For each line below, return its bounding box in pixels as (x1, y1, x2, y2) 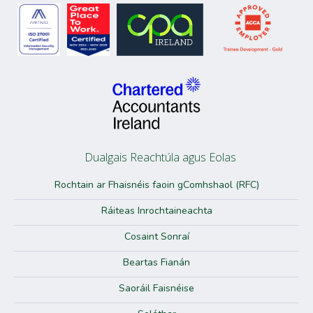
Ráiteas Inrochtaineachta (101, 204, 212, 218)
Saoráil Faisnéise (119, 282, 194, 296)
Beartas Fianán (123, 256, 190, 270)
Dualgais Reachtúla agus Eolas (84, 150, 236, 166)
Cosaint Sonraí (124, 230, 189, 244)
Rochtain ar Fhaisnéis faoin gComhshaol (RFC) (54, 178, 259, 192)
